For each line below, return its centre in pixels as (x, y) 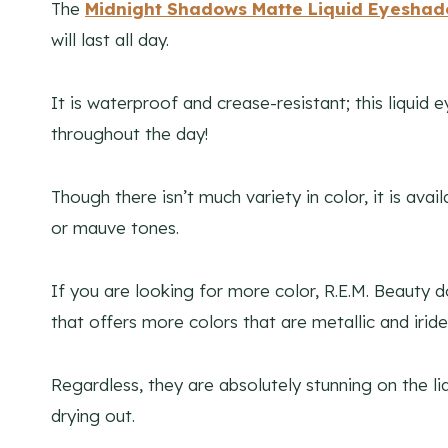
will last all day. (110, 40)
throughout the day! (129, 134)
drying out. (93, 416)
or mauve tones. (115, 228)
